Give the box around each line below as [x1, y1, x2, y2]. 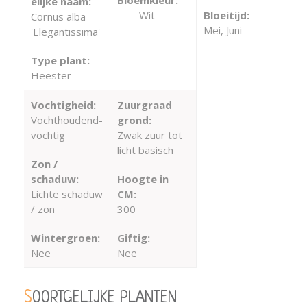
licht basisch [116, 143, 173, 157]
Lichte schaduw [31, 186, 103, 201]
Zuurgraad [116, 97, 172, 112]
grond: [116, 112, 151, 127]
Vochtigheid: [31, 97, 96, 112]
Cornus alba [31, 9, 86, 23]
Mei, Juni [203, 23, 242, 37]
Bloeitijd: [203, 8, 249, 22]
